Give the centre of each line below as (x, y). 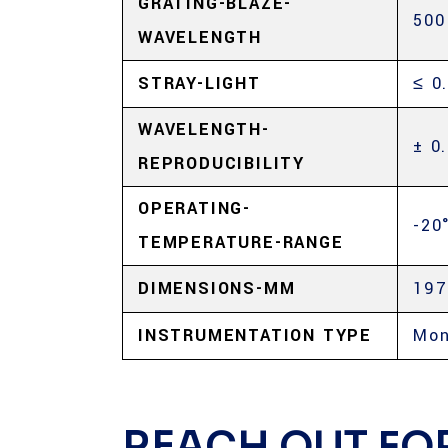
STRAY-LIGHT (199, 83)
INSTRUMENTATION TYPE (255, 335)
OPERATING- (195, 208)
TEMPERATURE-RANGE (241, 242)
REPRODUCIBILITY (222, 163)
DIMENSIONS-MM (217, 288)
